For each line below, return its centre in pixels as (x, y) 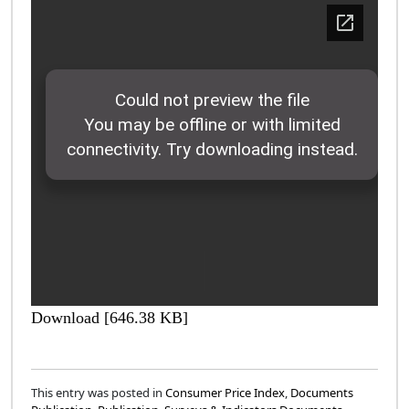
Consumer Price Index (225, 393)
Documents (322, 393)
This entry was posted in (98, 393)
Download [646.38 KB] (110, 318)
